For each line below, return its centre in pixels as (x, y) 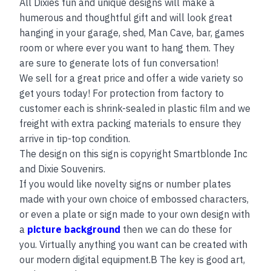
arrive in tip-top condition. (75, 138)
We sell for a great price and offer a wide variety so (132, 78)
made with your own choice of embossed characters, (134, 199)
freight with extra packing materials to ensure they (131, 123)
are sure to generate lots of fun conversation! (119, 63)
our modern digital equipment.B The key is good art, (132, 259)
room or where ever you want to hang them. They (127, 47)
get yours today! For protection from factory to (122, 93)
